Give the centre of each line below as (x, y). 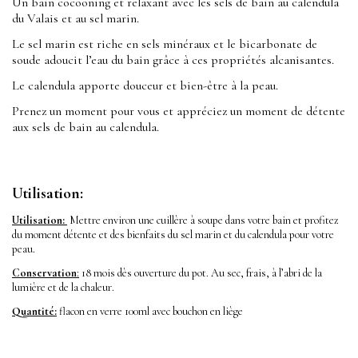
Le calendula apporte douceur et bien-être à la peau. (145, 86)
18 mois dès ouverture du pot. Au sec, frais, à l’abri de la (201, 273)
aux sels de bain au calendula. (86, 127)
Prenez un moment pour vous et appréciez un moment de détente (179, 111)
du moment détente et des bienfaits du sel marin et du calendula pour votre (173, 235)
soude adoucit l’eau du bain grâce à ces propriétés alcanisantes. (173, 60)
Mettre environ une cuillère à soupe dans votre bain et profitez (203, 221)
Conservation (44, 273)
